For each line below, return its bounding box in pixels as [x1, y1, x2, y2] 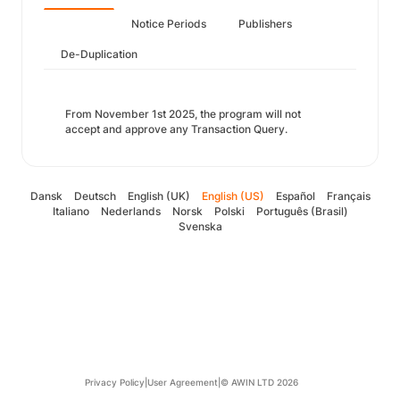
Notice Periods [131, 17, 206, 30]
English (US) [201, 189, 264, 203]
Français [326, 189, 371, 203]
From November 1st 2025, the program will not [65, 107, 301, 121]
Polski [213, 204, 245, 218]
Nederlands [100, 204, 161, 218]
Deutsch [73, 189, 116, 203]
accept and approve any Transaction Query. [65, 122, 287, 136]
